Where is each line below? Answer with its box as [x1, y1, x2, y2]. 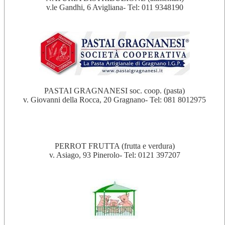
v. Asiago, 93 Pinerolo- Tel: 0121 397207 [49, 151, 180, 159]
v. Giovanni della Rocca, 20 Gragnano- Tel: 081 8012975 [23, 95, 206, 104]
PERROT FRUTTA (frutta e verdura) [54, 142, 175, 150]
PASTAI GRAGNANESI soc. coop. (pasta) [44, 86, 185, 95]
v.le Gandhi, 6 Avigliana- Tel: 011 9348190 [46, 3, 183, 12]
